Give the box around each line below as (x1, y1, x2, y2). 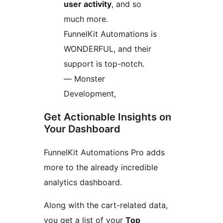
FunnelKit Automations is (64, 29, 157, 39)
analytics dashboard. (44, 177, 122, 188)
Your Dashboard (44, 123, 120, 135)
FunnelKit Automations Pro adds (44, 147, 165, 158)
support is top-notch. (64, 59, 144, 69)
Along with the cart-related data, (44, 200, 168, 211)
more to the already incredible (44, 162, 158, 173)
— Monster (64, 74, 105, 84)
